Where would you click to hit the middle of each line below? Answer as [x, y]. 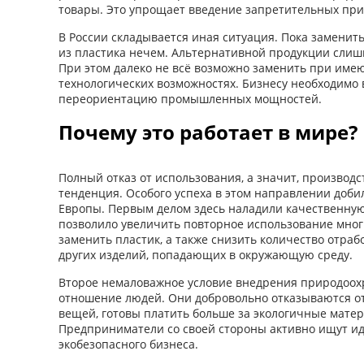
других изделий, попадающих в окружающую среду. [206, 254]
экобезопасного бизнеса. [128, 344]
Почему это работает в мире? [208, 132]
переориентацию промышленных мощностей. [190, 98]
